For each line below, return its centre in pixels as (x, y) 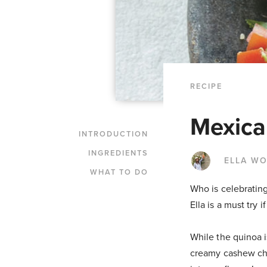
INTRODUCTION (114, 134)
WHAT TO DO (119, 172)
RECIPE (206, 86)
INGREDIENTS (118, 153)
